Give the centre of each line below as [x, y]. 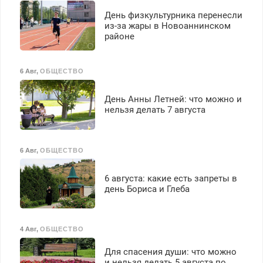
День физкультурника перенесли [173, 15]
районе [119, 36]
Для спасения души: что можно [170, 252]
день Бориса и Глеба [147, 189]
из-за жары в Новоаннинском [167, 26]
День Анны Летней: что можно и [173, 100]
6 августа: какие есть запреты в [171, 178]
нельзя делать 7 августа [155, 110]
